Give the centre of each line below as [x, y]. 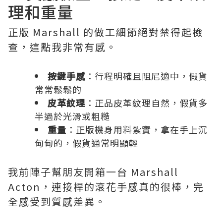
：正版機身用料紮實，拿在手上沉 [137, 129]
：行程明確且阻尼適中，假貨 [146, 76]
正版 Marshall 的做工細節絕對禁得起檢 [106, 32]
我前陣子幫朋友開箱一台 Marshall [93, 171]
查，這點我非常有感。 [62, 47]
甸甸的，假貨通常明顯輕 [86, 142]
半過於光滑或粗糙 [72, 116]
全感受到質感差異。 [57, 201]
